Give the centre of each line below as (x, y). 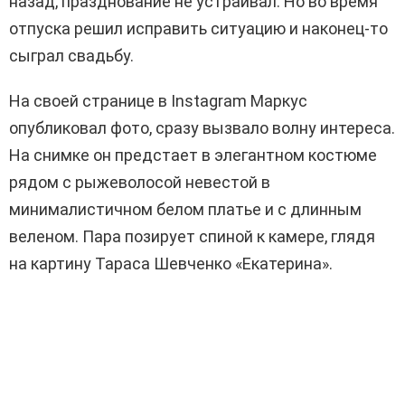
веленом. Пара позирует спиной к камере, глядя (192, 237)
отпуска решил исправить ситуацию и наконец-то (198, 29)
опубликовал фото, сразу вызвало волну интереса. (202, 128)
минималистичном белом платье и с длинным (185, 210)
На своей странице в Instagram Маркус (158, 101)
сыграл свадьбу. (71, 56)
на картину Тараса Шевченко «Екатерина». (171, 264)
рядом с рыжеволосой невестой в (140, 183)
